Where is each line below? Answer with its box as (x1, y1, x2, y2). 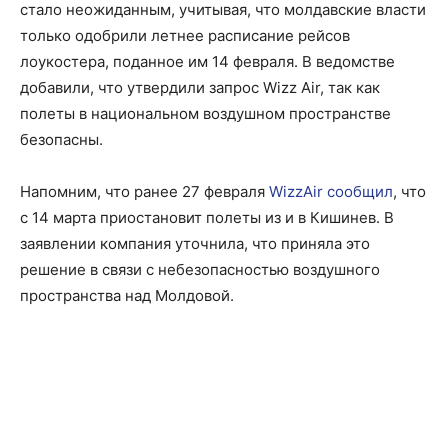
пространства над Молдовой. (20, 286, 234, 306)
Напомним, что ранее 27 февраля (20, 182, 269, 202)
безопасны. (20, 130, 103, 150)
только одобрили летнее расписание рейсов (20, 26, 350, 46)
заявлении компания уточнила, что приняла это (20, 234, 370, 254)
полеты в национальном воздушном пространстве (20, 104, 391, 124)
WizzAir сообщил (269, 182, 393, 202)
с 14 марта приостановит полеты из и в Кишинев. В (20, 208, 394, 228)
